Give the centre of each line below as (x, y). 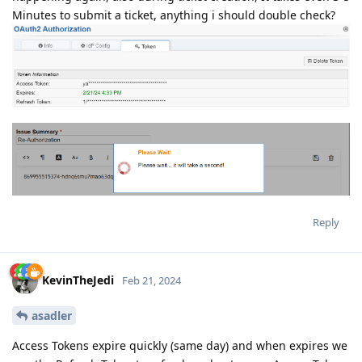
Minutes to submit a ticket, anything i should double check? (174, 15)
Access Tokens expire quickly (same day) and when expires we (180, 346)
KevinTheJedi (78, 280)
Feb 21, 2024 (152, 280)
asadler (52, 316)
